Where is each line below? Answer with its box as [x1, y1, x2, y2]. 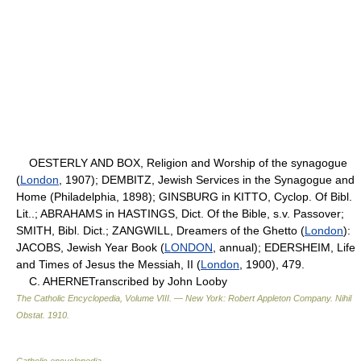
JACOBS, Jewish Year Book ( [16, 240, 164, 254]
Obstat [16, 309, 43, 320]
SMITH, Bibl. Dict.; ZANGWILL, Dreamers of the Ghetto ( [16, 223, 305, 237]
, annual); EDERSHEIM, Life [213, 240, 355, 254]
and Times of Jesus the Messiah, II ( [16, 257, 201, 271]
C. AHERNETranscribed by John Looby [16, 274, 227, 288]
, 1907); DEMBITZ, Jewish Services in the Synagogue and [59, 172, 355, 186]
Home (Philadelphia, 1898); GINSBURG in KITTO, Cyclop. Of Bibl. [16, 189, 352, 203]
